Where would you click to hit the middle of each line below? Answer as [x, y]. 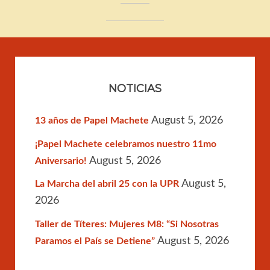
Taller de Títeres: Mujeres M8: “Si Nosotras [127, 224]
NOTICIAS [135, 88]
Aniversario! [61, 161]
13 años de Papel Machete [92, 120]
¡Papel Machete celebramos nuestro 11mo [125, 144]
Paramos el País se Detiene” [95, 241]
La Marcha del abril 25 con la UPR [107, 184]
